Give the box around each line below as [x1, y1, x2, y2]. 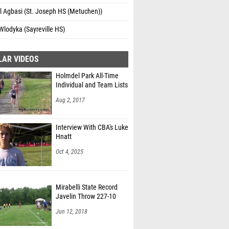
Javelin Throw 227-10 [56, 192, 116, 201]
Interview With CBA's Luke [56, 123, 128, 132]
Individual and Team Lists [56, 81, 128, 89]
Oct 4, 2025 [56, 148, 83, 155]
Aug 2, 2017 [56, 97, 85, 104]
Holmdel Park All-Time [56, 72, 119, 80]
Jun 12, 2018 [56, 208, 87, 215]
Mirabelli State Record [56, 183, 118, 192]
